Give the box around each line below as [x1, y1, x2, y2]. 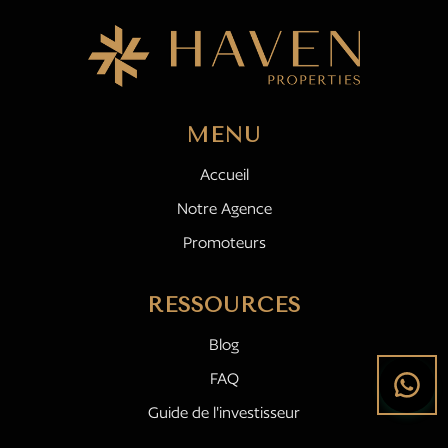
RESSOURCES [147, 292, 301, 317]
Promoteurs [182, 232, 266, 252]
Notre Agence [176, 198, 272, 218]
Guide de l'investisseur [148, 402, 300, 422]
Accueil [199, 164, 249, 184]
